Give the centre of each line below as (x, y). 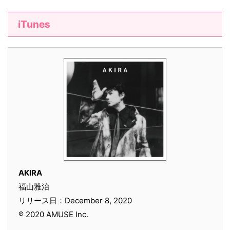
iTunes (34, 25)
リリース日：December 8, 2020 (75, 201)
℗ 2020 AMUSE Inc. (53, 215)
